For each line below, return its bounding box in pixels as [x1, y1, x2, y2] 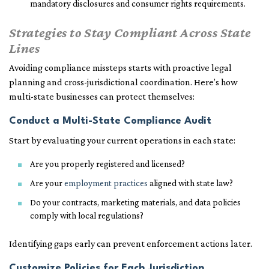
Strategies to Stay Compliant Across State [9, 25, 251, 41]
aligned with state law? [148, 178, 233, 189]
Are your [30, 178, 64, 189]
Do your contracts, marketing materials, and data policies [30, 198, 241, 208]
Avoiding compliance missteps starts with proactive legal [9, 62, 232, 73]
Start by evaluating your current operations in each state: [9, 135, 235, 146]
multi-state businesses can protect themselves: [9, 91, 195, 102]
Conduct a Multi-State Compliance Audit [9, 116, 211, 127]
